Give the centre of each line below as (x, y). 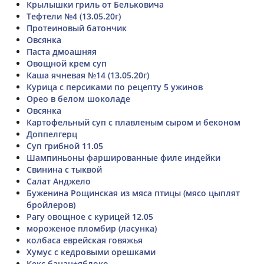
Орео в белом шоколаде (78, 98)
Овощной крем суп (67, 63)
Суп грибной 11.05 (65, 146)
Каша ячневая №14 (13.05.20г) (88, 75)
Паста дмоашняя (62, 51)
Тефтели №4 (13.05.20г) (74, 16)
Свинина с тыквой (64, 169)
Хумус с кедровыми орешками (91, 252)
